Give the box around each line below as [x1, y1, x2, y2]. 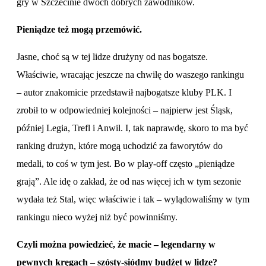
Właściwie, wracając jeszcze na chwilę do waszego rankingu [17, 69, 244, 80]
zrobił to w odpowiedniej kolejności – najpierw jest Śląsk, [17, 104, 233, 115]
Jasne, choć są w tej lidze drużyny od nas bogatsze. [17, 51, 208, 62]
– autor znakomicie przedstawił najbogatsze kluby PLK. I [17, 87, 232, 97]
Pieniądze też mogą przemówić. [17, 24, 144, 34]
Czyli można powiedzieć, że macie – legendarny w [17, 239, 216, 249]
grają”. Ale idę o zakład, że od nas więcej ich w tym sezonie [17, 176, 241, 186]
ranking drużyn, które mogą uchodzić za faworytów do [17, 140, 223, 151]
